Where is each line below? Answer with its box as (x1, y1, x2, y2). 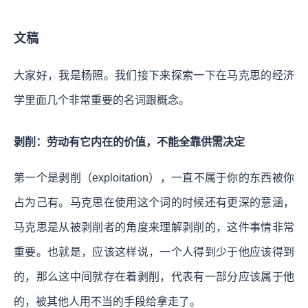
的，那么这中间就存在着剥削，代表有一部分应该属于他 (14, 270, 294, 283)
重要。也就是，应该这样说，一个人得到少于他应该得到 (14, 245, 294, 258)
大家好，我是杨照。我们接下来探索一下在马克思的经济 (14, 69, 294, 81)
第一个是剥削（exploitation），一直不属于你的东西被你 (14, 171, 294, 184)
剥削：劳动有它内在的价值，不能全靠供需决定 (14, 135, 245, 148)
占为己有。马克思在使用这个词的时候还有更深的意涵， (14, 196, 294, 208)
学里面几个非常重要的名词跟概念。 (14, 93, 190, 106)
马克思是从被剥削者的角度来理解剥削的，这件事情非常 (14, 221, 294, 233)
